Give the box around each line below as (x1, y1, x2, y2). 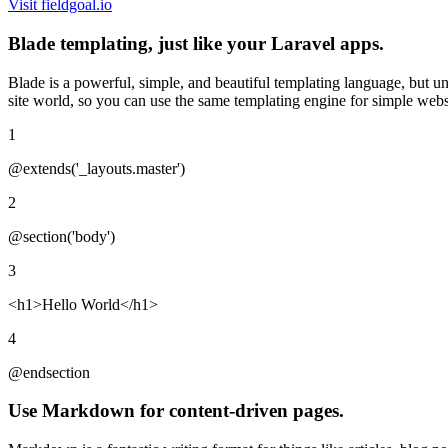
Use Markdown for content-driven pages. (8, 400, 344, 422)
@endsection (8, 363, 90, 381)
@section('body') (8, 227, 115, 245)
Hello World (42, 295, 120, 313)
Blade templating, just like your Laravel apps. (8, 32, 384, 54)
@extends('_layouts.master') (8, 159, 185, 177)
